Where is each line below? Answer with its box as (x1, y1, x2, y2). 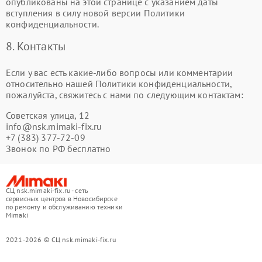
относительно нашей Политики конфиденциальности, (6, 77, 232, 89)
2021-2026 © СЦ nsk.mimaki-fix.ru (6, 235, 116, 244)
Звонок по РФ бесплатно (6, 142, 111, 154)
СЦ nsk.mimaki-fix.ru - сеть (6, 186, 89, 195)
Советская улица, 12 (6, 109, 89, 121)
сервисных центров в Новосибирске (6, 194, 118, 204)
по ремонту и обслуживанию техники (6, 202, 123, 212)
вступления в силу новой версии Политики (6, 6, 185, 19)
